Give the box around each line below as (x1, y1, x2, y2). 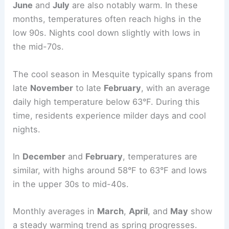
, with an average (141, 82, 211, 93)
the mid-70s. (13, 41, 64, 52)
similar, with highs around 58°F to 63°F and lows (13, 165, 208, 175)
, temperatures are (123, 151, 198, 162)
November (30, 82, 74, 93)
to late (73, 82, 104, 93)
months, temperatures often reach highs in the (13, 14, 202, 25)
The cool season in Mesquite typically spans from (13, 68, 213, 79)
